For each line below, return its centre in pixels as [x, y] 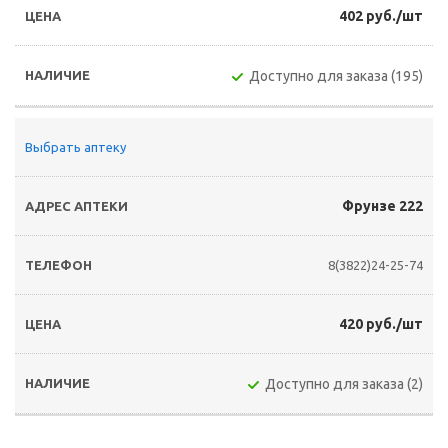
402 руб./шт [381, 16]
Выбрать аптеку [75, 147]
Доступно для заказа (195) [336, 76]
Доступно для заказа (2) [344, 384]
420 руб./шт [381, 324]
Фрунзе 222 [382, 206]
